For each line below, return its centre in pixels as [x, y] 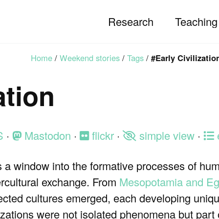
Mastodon [46, 135]
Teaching [196, 21]
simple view [165, 135]
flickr [101, 135]
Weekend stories [89, 57]
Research [131, 21]
